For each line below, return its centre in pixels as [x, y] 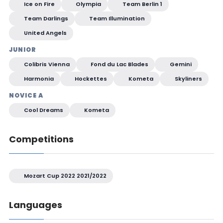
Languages [35, 205]
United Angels [44, 33]
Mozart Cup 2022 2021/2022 [64, 176]
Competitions [41, 139]
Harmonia [38, 79]
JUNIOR [22, 50]
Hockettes [90, 79]
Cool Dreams [43, 110]
